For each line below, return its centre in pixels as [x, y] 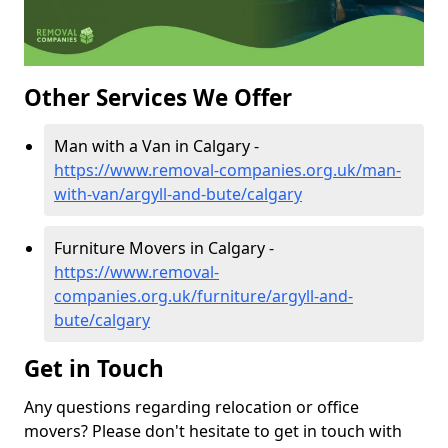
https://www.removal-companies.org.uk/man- [227, 170]
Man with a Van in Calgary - [156, 146]
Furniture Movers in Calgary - [164, 248]
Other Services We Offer [158, 98]
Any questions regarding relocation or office [191, 407]
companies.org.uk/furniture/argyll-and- [203, 296]
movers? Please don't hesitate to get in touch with [213, 431]
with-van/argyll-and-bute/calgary [178, 194]
